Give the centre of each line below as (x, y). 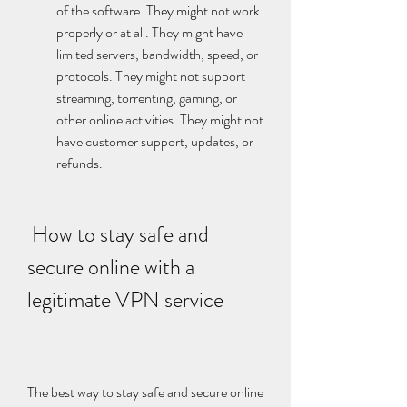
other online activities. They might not (160, 119)
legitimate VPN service (125, 300)
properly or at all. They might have (149, 32)
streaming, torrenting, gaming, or (147, 98)
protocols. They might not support (151, 76)
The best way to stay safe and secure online (145, 392)
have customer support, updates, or (155, 141)
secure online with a (111, 267)
